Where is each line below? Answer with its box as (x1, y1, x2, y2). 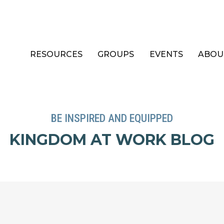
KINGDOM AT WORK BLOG (9, 130, 214, 149)
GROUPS (97, 49, 134, 59)
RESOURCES (30, 49, 83, 59)
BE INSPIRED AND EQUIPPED (51, 111, 173, 124)
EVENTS (149, 49, 183, 59)
